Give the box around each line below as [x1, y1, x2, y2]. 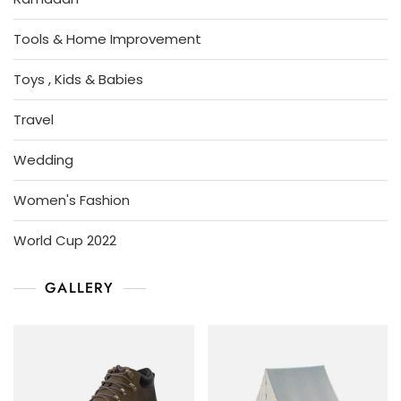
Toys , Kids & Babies [13, 70, 143, 90]
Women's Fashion [13, 191, 130, 210]
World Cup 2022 [13, 231, 116, 251]
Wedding [13, 150, 73, 170]
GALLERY [45, 277, 115, 299]
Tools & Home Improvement [13, 30, 201, 49]
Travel [13, 110, 54, 130]
